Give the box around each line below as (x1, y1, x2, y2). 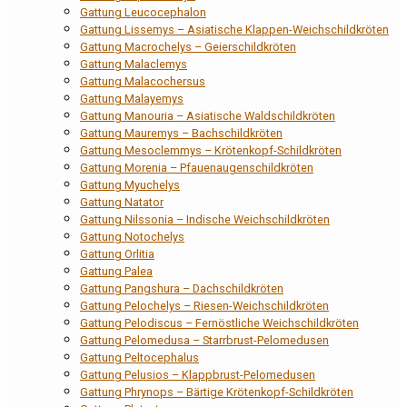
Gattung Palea (80, 263, 153, 278)
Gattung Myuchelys (80, 177, 180, 192)
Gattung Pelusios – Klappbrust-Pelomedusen (80, 367, 315, 382)
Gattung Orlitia (80, 246, 154, 261)
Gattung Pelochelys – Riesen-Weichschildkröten (80, 298, 329, 313)
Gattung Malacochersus (80, 74, 205, 88)
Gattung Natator (80, 194, 164, 209)
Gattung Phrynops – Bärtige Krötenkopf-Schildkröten (80, 384, 353, 399)
